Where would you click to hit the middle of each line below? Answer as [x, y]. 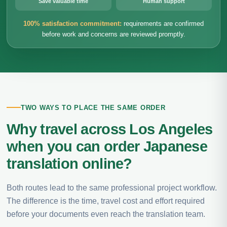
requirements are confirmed [163, 24]
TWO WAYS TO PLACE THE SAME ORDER [93, 107]
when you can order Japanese [107, 146]
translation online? [69, 163]
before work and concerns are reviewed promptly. [113, 34]
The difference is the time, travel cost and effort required [106, 201]
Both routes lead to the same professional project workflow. [112, 187]
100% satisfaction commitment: [72, 24]
